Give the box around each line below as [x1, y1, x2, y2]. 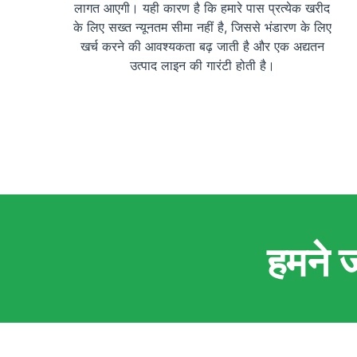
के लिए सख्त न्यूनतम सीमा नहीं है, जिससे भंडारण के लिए [73, 19, 331, 36]
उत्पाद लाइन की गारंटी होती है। [129, 57, 275, 74]
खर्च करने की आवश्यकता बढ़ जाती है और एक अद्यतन [80, 38, 324, 55]
